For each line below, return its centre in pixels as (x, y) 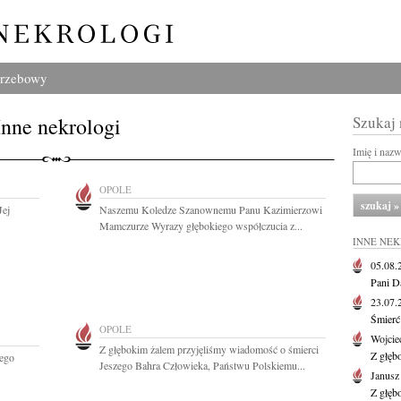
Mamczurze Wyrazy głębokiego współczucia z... (201, 226)
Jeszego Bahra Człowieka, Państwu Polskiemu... (202, 365)
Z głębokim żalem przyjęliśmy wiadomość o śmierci (209, 349)
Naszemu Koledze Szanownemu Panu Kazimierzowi (211, 209)
